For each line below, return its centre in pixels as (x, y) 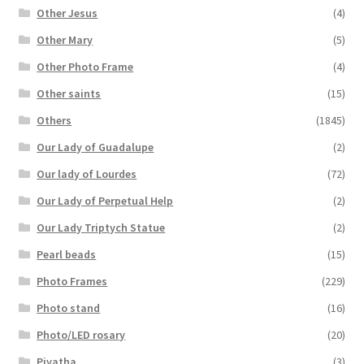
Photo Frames (72, 282)
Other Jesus (67, 13)
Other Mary (65, 40)
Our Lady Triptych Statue (101, 228)
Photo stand (69, 308)
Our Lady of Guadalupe (95, 147)
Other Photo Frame (85, 67)
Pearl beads (67, 255)
